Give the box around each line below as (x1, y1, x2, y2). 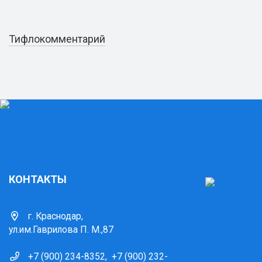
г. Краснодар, (27, 211, 83, 222)
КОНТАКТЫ (9, 173, 67, 185)
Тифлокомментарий (9, 33, 105, 45)
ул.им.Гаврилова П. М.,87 (9, 224, 113, 235)
